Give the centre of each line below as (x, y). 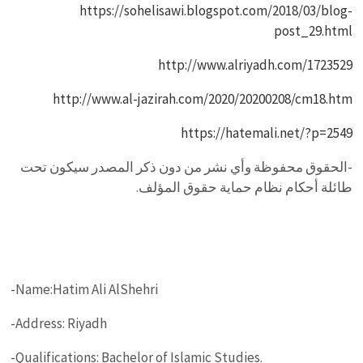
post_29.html (313, 31)
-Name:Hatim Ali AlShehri (85, 289)
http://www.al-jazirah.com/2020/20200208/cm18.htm (202, 99)
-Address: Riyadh (59, 323)
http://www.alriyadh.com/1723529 (255, 65)
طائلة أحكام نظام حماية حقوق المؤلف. (244, 187)
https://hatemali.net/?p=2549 (266, 133)
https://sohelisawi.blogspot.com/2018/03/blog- (216, 11)
